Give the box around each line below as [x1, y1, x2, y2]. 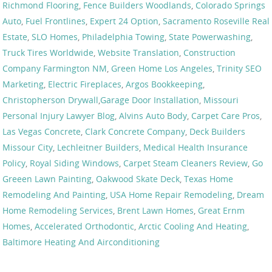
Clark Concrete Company [85, 125, 185, 137]
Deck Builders [189, 125, 245, 137]
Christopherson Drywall [2, 93, 98, 106]
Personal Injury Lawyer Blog [2, 109, 115, 121]
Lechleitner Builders [57, 141, 139, 153]
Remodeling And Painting [2, 188, 106, 200]
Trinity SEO [217, 62, 262, 74]
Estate [2, 30, 27, 42]
